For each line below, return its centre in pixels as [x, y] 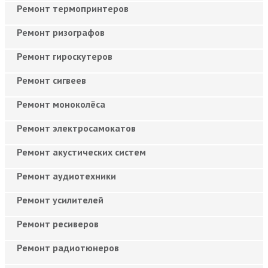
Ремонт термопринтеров [73, 8]
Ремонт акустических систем [81, 152]
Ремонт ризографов [61, 32]
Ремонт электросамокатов [76, 128]
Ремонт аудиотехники [66, 176]
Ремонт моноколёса [61, 104]
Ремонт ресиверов [58, 223]
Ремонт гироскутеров [65, 56]
